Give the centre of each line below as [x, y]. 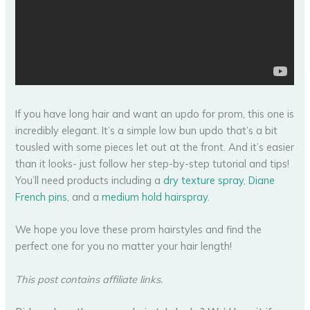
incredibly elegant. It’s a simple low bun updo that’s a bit [147, 131]
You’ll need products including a [90, 181]
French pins [42, 197]
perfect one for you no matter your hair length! [124, 246]
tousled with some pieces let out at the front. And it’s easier [155, 147]
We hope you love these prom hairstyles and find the [139, 230]
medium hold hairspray [155, 197]
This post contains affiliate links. [89, 279]
